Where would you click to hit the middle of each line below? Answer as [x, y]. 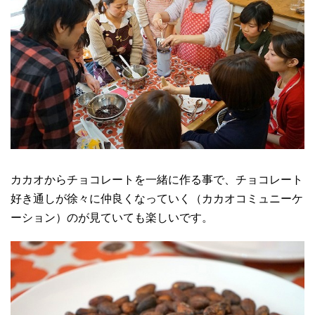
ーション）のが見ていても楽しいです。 [112, 218]
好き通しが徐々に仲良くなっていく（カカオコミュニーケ [157, 199]
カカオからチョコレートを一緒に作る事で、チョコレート [157, 180]
